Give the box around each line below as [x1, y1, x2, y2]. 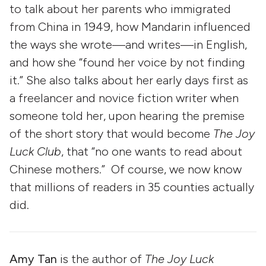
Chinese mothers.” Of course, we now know [9, 161, 242, 176]
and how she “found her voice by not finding [9, 55, 245, 69]
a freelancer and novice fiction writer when [9, 90, 239, 105]
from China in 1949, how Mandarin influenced [9, 19, 251, 34]
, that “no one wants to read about [61, 144, 242, 159]
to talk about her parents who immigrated [9, 1, 231, 16]
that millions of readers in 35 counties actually [9, 179, 254, 194]
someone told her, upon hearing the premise [9, 108, 245, 123]
